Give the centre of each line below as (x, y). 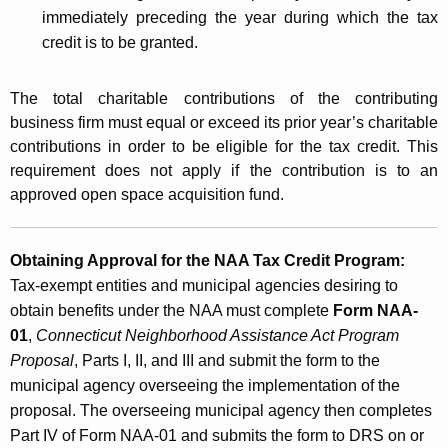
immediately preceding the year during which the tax (240, 17)
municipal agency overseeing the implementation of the (205, 385)
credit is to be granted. (120, 42)
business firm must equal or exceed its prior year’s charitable (224, 122)
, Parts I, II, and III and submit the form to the (227, 360)
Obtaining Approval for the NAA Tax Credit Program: (207, 260)
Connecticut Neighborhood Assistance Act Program (217, 335)
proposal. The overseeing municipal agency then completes (221, 410)
